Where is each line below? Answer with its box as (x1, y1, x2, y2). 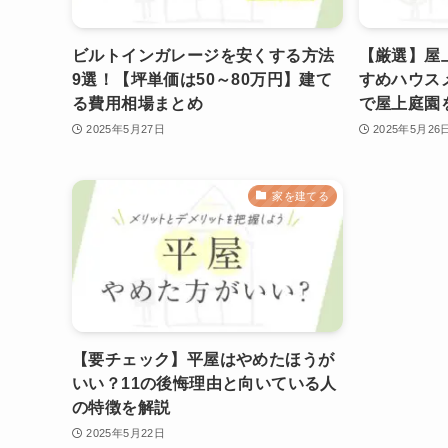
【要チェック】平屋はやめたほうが (72, 351, 335, 369)
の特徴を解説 (72, 399, 171, 417)
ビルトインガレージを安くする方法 (72, 47, 335, 65)
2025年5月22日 (86, 426, 166, 439)
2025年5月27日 (86, 122, 166, 135)
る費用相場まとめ (72, 95, 204, 113)
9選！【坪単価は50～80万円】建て (72, 71, 333, 89)
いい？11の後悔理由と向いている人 (72, 375, 337, 393)
